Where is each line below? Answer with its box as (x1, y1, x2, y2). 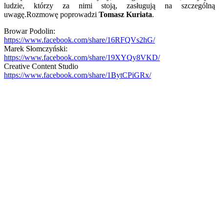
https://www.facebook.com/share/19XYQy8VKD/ (4, 53, 160, 62)
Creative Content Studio (4, 62, 78, 70)
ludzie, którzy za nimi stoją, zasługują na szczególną (4, 1, 215, 10)
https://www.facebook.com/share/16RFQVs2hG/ (4, 35, 155, 44)
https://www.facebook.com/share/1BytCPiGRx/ (4, 70, 151, 79)
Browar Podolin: (4, 26, 55, 35)
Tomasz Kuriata (99, 10, 152, 19)
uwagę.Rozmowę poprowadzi (4, 10, 99, 19)
